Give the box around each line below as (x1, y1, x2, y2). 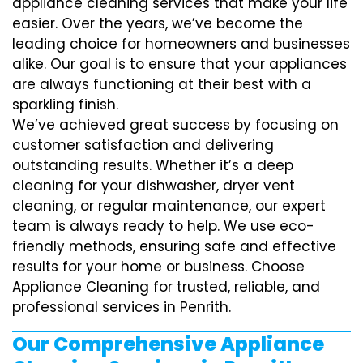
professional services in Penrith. (12, 297, 231, 317)
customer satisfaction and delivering (12, 135, 274, 155)
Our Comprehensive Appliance (12, 331, 324, 357)
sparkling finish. (12, 95, 118, 114)
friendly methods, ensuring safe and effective (12, 237, 336, 256)
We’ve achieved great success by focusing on (12, 115, 339, 135)
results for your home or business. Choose (12, 257, 305, 276)
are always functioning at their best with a (12, 75, 311, 94)
